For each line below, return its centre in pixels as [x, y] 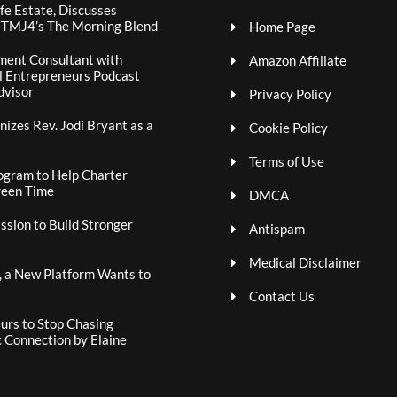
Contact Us [281, 296]
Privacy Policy [290, 94]
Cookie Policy [288, 128]
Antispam [276, 229]
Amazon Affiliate [297, 60]
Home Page [282, 27]
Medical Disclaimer [305, 262]
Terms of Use [286, 161]
